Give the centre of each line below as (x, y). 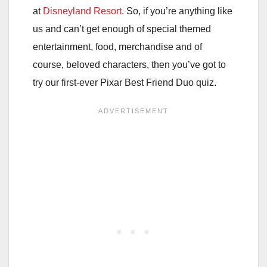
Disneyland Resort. (83, 11)
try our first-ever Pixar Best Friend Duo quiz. (125, 82)
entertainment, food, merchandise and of (117, 46)
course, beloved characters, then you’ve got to (129, 64)
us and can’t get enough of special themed (122, 29)
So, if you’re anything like (178, 11)
